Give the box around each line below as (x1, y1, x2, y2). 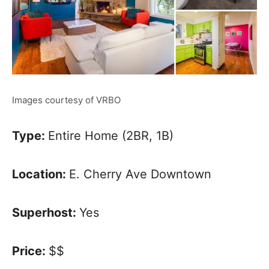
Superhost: (12, 205, 79, 220)
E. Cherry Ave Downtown (69, 166, 211, 181)
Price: (12, 243, 49, 258)
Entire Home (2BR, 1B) (48, 128, 174, 143)
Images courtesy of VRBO (12, 94, 121, 106)
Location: (12, 166, 69, 181)
